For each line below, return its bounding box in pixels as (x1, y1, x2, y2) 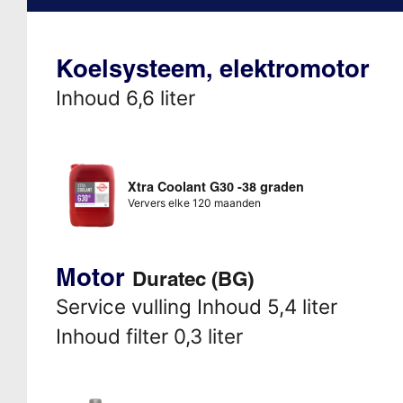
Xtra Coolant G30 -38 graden (127, 178, 304, 195)
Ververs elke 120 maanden (127, 195, 261, 210)
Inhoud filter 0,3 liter (55, 323, 243, 348)
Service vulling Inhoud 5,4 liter (55, 293, 337, 318)
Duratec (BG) (131, 265, 254, 291)
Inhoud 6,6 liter (55, 85, 195, 110)
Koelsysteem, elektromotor (55, 52, 370, 84)
